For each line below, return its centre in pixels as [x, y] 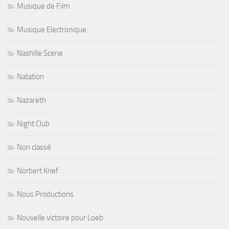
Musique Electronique [52, 30]
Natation [30, 77]
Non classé [34, 147]
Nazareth [31, 100]
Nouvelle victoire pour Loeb [60, 218]
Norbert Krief [38, 171]
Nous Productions [45, 194]
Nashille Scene [40, 53]
